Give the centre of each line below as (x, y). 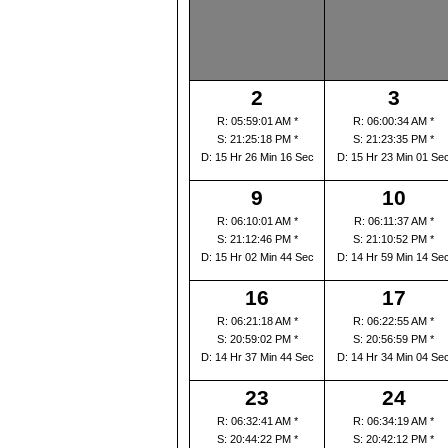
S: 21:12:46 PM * (257, 239)
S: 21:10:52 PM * (393, 239)
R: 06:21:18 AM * (257, 321)
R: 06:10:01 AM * (257, 221)
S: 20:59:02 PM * (257, 339)
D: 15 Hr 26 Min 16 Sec (257, 157)
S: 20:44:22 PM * (257, 439)
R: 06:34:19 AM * (393, 421)
